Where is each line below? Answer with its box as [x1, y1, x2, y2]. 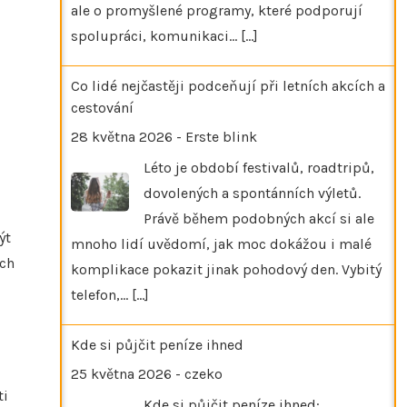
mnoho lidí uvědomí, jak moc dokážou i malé [71, 234, 372, 253]
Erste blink [185, 127, 257, 145]
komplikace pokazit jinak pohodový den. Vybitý [71, 260, 382, 278]
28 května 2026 [71, 127, 173, 145]
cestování [71, 98, 134, 116]
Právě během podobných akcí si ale [144, 209, 374, 227]
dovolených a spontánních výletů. [144, 184, 361, 202]
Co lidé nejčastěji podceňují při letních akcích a [71, 76, 385, 94]
